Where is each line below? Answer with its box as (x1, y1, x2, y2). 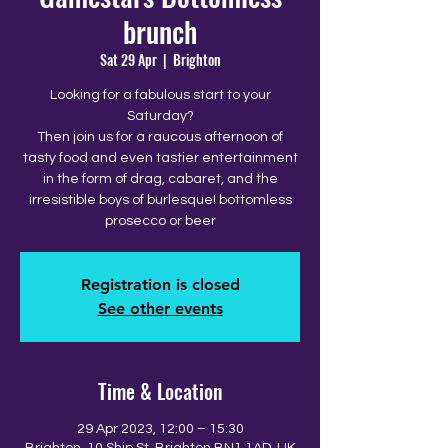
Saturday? (126, 109, 194, 123)
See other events (97, 299, 223, 318)
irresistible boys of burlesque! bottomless (28, 193, 292, 207)
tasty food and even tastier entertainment (22, 151, 298, 165)
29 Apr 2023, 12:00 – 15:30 (76, 422, 244, 436)
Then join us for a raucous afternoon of (37, 130, 283, 144)
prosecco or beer (104, 214, 216, 228)
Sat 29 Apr (99, 49, 157, 70)
